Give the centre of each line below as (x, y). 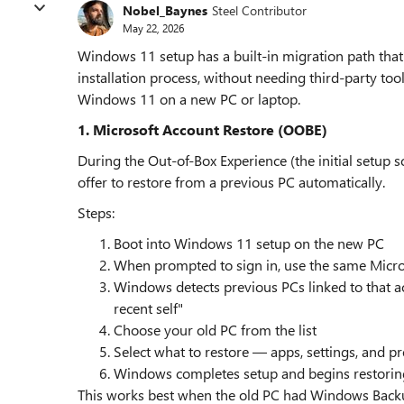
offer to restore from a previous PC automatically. (231, 182)
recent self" (148, 308)
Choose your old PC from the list (215, 330)
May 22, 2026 (153, 28)
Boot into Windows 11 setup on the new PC (249, 243)
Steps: (96, 212)
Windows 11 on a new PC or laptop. (189, 99)
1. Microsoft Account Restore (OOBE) (202, 129)
